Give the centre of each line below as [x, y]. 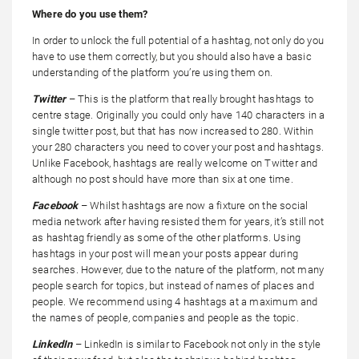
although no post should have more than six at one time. [163, 179]
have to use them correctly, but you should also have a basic [172, 57]
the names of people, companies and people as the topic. [165, 318]
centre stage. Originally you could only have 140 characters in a [179, 115]
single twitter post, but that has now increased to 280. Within [173, 131]
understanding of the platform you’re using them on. [152, 73]
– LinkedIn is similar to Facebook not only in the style [198, 345]
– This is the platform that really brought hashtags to [191, 99]
